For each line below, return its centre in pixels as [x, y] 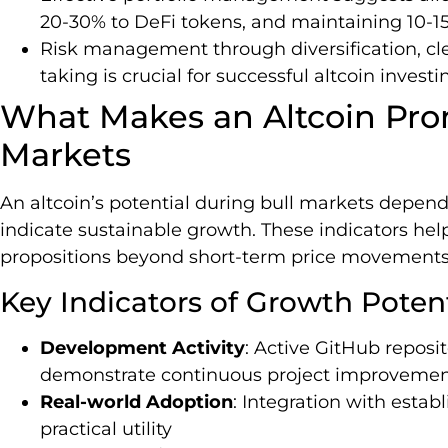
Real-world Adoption [136, 401]
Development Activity [142, 347]
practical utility [106, 428]
